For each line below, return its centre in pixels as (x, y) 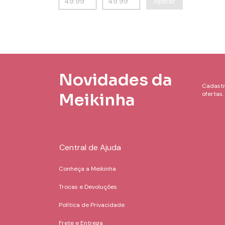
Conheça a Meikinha (87, 169)
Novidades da (116, 80)
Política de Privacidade (92, 205)
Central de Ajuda (90, 147)
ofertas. (213, 94)
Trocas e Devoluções (88, 187)
